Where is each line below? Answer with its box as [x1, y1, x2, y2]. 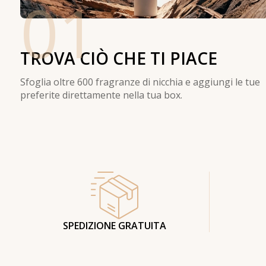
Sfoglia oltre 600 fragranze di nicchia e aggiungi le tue [20, 75, 260, 88]
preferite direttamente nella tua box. [20, 88, 182, 102]
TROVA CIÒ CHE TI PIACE [20, 46, 217, 69]
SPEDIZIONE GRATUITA [63, 218, 166, 232]
